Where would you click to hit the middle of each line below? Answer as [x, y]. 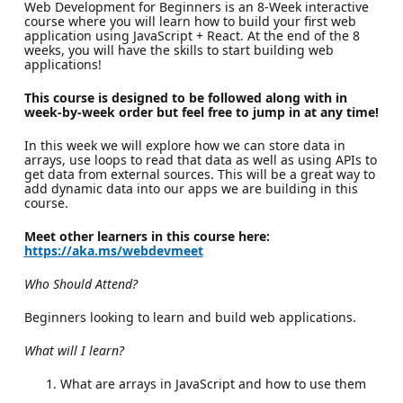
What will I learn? [74, 350]
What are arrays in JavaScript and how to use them [213, 383]
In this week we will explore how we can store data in [184, 145]
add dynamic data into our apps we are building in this [191, 188]
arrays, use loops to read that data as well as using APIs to [200, 159]
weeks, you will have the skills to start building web [179, 49]
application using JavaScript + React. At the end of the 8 [192, 35]
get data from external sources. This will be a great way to [199, 174]
